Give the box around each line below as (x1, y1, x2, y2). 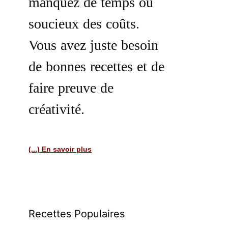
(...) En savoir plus (28, 145, 92, 153)
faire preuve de (28, 81, 113, 99)
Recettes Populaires (28, 208, 125, 220)
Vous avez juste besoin (28, 38, 158, 56)
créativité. (28, 102, 84, 120)
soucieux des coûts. (28, 17, 139, 35)
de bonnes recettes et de (28, 60, 164, 77)
